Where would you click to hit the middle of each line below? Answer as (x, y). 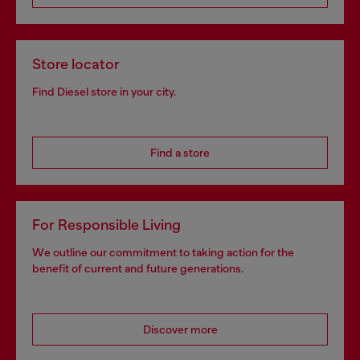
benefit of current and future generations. (138, 268)
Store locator (76, 64)
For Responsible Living (106, 225)
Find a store (180, 153)
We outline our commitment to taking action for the (163, 252)
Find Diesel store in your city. (104, 92)
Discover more (180, 329)
